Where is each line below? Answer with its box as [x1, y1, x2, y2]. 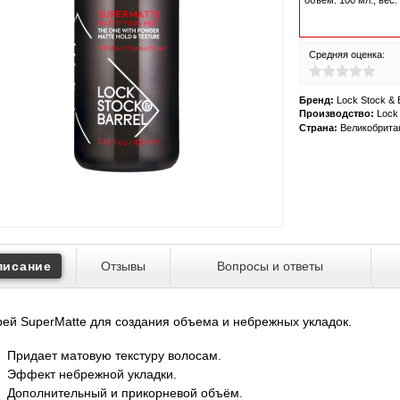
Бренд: [299, 95, 334, 105]
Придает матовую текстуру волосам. [7, 347, 221, 362]
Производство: [299, 108, 374, 120]
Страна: [299, 121, 337, 133]
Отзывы [100, 259, 146, 273]
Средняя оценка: [309, 49, 385, 60]
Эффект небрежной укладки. [7, 366, 177, 381]
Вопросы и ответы [217, 259, 324, 273]
